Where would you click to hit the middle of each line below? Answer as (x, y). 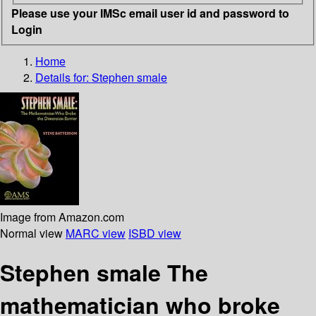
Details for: (63, 77)
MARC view (96, 233)
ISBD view (155, 233)
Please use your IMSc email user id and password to (150, 13)
